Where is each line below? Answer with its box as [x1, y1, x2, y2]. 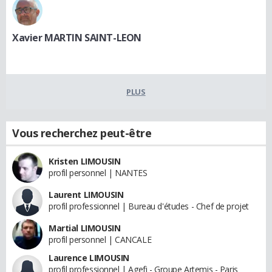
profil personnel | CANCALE [49, 233, 152, 245]
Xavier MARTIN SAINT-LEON [12, 30, 141, 44]
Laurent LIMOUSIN [49, 188, 124, 200]
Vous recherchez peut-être [12, 125, 152, 140]
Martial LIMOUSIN [49, 222, 121, 234]
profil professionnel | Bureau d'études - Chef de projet [49, 200, 249, 212]
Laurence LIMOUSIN [49, 251, 129, 263]
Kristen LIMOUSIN [49, 155, 121, 167]
